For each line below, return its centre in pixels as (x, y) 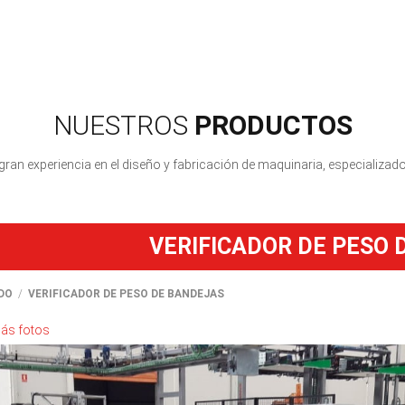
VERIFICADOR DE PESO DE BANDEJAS (126, 294)
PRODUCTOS (273, 125)
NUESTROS (123, 125)
